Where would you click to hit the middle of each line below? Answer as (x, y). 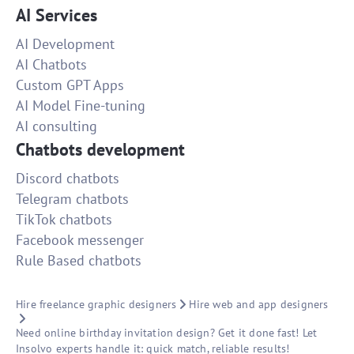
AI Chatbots (51, 65)
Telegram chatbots (72, 199)
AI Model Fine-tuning (81, 106)
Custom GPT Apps (70, 85)
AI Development (65, 44)
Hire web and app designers (259, 305)
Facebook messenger (80, 240)
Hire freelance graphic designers (96, 305)
